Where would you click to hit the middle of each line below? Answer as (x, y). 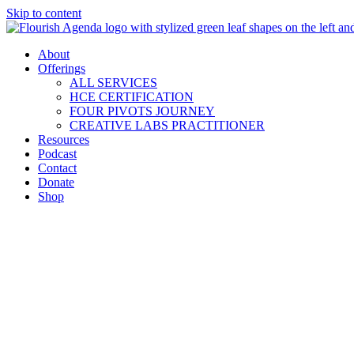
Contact (57, 168)
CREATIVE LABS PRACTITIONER (167, 125)
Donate (56, 182)
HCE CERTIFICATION (132, 97)
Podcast (57, 154)
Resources (64, 139)
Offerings (62, 68)
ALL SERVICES (113, 83)
